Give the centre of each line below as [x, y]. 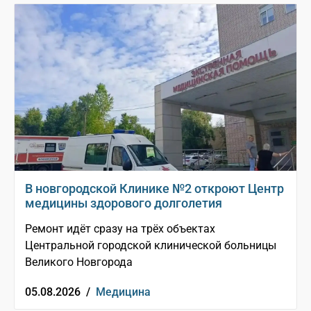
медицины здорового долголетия [124, 203]
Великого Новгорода [79, 262]
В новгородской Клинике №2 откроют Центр [154, 189]
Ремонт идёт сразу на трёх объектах [120, 229]
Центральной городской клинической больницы [151, 246]
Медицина [123, 292]
